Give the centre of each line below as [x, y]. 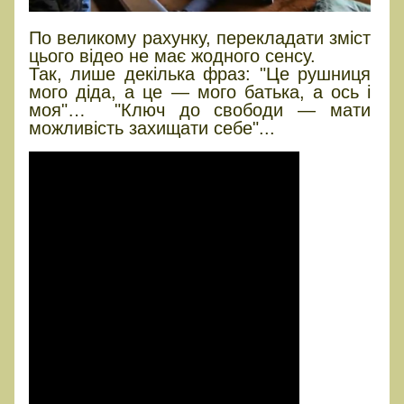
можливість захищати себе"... [152, 128]
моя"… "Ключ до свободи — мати [200, 110]
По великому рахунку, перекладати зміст [200, 37]
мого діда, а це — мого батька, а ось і [200, 92]
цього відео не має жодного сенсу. [172, 55]
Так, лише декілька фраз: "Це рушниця [200, 73]
